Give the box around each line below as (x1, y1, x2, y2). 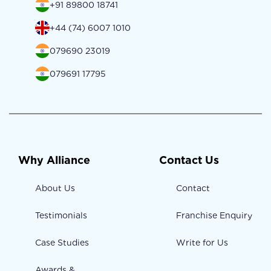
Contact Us (158, 154, 219, 167)
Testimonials (35, 211, 87, 221)
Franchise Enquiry (175, 211, 252, 221)
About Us (35, 183, 75, 194)
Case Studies (35, 238, 89, 248)
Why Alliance (18, 154, 90, 167)
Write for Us (175, 238, 228, 248)
